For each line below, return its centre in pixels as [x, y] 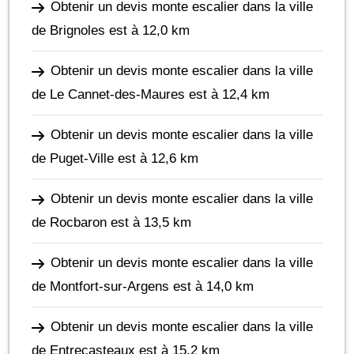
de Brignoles [68, 30]
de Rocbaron [69, 222]
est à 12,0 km [147, 30]
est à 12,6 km [156, 158]
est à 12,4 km [227, 94]
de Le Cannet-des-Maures [108, 94]
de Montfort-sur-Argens [100, 286]
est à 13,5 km [149, 222]
